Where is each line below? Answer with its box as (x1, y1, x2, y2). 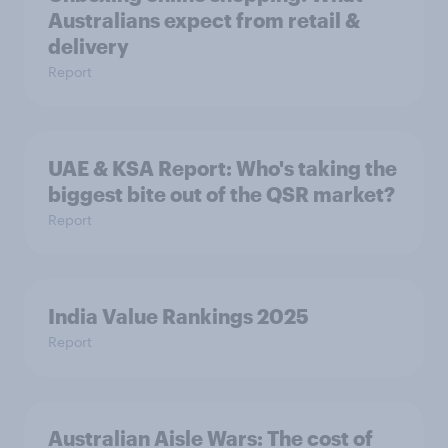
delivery (48, 34, 129, 58)
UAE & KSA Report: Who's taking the (48, 156, 397, 180)
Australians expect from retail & (48, 8, 360, 32)
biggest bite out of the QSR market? (48, 182, 395, 206)
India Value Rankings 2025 (48, 304, 309, 328)
